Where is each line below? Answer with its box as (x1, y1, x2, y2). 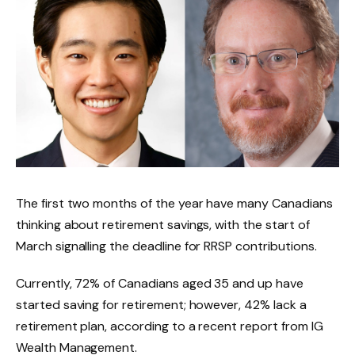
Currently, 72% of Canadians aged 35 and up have (16, 275, 303, 292)
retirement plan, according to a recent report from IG (16, 318, 323, 335)
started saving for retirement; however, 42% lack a (16, 296, 307, 314)
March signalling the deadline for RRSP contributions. (16, 237, 317, 254)
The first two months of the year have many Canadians (16, 194, 333, 212)
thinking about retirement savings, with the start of (16, 216, 310, 233)
